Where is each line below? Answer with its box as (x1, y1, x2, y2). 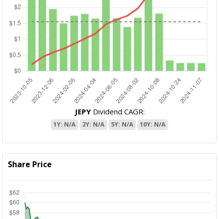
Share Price (8, 159, 52, 170)
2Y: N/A (82, 120, 105, 129)
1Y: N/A (53, 120, 76, 129)
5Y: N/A (111, 120, 133, 129)
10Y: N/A (140, 120, 166, 129)
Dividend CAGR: (90, 107, 145, 117)
